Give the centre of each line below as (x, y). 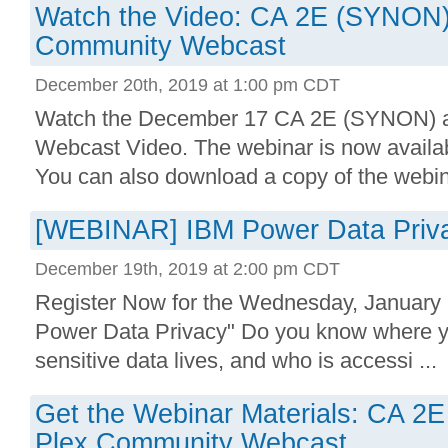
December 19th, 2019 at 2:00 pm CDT (187, 268)
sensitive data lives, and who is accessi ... (236, 360)
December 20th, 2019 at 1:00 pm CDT (187, 84)
